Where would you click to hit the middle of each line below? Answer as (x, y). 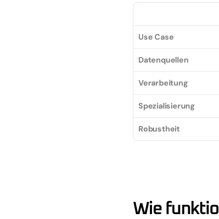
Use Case (156, 37)
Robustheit (159, 129)
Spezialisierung (167, 106)
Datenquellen (164, 60)
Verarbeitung (163, 83)
